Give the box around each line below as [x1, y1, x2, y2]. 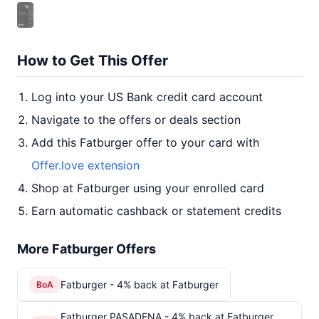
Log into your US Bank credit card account [31, 90, 263, 104]
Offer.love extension [31, 158, 140, 172]
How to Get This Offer [17, 52, 168, 69]
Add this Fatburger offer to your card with [31, 135, 259, 150]
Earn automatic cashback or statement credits [31, 204, 281, 218]
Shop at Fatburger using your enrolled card [31, 181, 264, 195]
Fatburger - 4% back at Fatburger [61, 278, 219, 291]
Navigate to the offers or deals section [31, 113, 241, 127]
